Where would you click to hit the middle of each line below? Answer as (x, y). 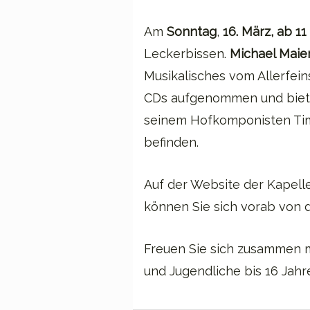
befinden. (171, 142)
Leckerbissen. (187, 53)
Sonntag (192, 31)
